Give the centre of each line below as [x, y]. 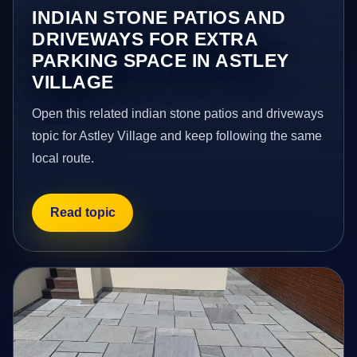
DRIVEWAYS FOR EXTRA [145, 39]
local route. [63, 158]
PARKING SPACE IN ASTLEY [161, 60]
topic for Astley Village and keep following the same [177, 135]
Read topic [82, 213]
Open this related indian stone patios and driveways [178, 113]
